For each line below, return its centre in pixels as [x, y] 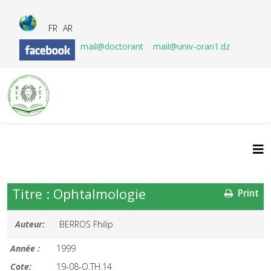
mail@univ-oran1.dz [191, 46]
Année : [25, 248]
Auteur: [30, 224]
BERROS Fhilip [87, 224]
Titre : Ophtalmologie [79, 194]
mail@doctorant [113, 46]
